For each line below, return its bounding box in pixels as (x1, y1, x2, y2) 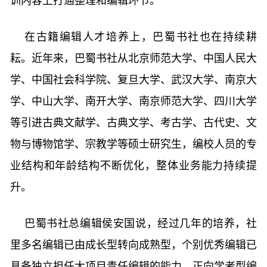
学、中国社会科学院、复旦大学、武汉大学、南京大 (10, 74, 257, 86)
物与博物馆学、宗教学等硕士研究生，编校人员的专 (10, 138, 257, 150)
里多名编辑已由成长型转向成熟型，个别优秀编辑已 (10, 239, 257, 251)
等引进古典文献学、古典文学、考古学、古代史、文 (10, 117, 257, 129)
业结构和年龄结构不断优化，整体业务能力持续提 (10, 160, 257, 172)
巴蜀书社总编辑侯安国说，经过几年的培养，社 (24, 218, 257, 229)
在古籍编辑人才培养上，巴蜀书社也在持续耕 (24, 31, 257, 43)
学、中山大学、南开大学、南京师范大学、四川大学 (10, 95, 257, 107)
